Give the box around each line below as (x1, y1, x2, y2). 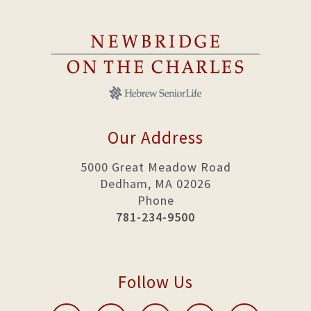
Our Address (108, 126, 203, 149)
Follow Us (118, 271, 193, 293)
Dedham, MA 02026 (100, 176, 211, 192)
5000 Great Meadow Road (80, 159, 231, 175)
